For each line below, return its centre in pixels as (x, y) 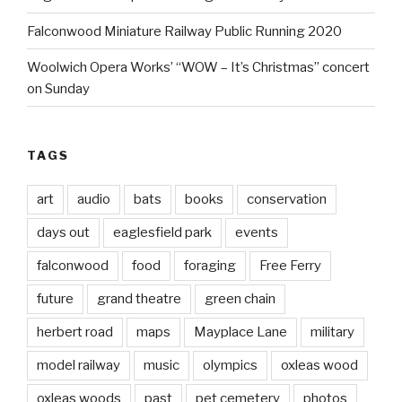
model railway (79, 365)
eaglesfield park (162, 232)
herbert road (75, 332)
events (257, 232)
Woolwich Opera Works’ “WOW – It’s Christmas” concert (198, 67)
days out (63, 232)
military (332, 332)
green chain (240, 298)
